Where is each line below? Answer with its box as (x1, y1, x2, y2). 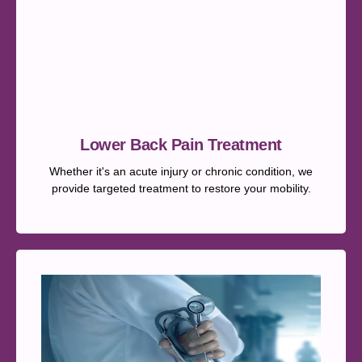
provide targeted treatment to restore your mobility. (51, 181, 311, 195)
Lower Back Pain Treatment (80, 135, 282, 154)
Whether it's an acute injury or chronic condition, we (49, 164, 313, 178)
